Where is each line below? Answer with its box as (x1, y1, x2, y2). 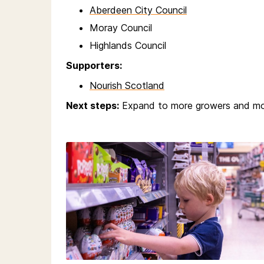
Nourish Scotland (90, 80, 164, 92)
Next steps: (66, 100, 119, 112)
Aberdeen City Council (90, 4, 187, 16)
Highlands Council (90, 39, 166, 52)
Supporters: (66, 60, 122, 72)
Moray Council (90, 22, 152, 34)
